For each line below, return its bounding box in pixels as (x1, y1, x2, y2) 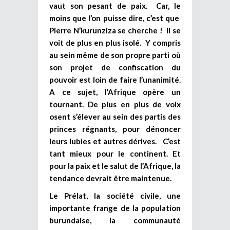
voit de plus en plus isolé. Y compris (49, 37, 181, 47)
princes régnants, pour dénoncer (49, 124, 181, 133)
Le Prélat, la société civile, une (49, 190, 181, 200)
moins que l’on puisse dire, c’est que (49, 13, 181, 23)
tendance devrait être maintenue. (49, 173, 171, 183)
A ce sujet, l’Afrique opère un (49, 87, 181, 97)
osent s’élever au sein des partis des (49, 111, 181, 121)
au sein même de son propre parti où (49, 50, 181, 60)
